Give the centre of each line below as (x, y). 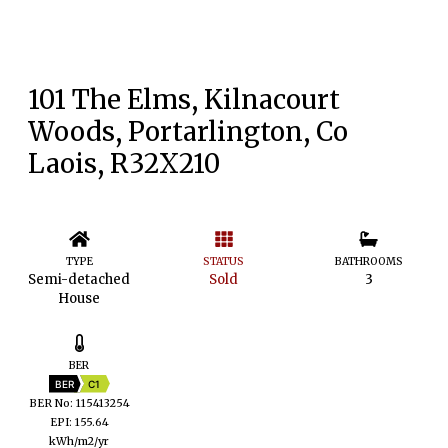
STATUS (224, 261)
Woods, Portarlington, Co (188, 131)
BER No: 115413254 (79, 402)
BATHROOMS (368, 261)
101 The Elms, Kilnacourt (184, 99)
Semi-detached (79, 279)
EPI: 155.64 (79, 421)
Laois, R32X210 (124, 163)
